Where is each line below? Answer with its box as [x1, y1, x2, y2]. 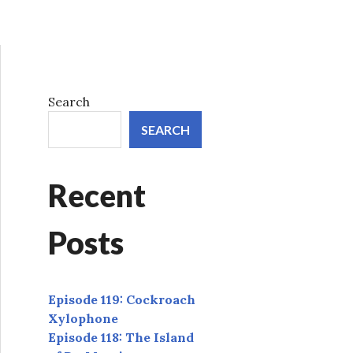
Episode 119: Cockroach [48, 292, 195, 308]
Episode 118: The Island [48, 329, 194, 346]
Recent [48, 177, 146, 214]
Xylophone [48, 310, 118, 327]
